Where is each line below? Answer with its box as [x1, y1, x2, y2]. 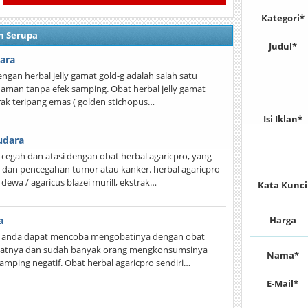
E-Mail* [267, 277, 299, 289]
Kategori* [261, 12, 305, 24]
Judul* [268, 40, 297, 52]
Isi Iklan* [263, 113, 302, 125]
